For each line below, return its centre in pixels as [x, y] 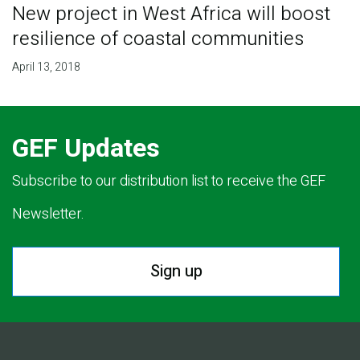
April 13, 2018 [46, 67]
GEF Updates [86, 148]
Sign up [176, 271]
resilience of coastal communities [157, 39]
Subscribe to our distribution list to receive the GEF [169, 181]
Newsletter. [48, 214]
